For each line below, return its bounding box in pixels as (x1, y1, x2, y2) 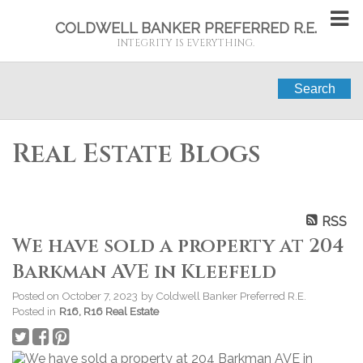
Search (293, 82, 335, 96)
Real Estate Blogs (12, 137, 261, 173)
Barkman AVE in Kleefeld (12, 258, 276, 285)
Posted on (12, 288, 62, 302)
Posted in (12, 304, 56, 318)
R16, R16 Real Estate (59, 304, 159, 318)
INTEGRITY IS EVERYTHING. (117, 36, 254, 49)
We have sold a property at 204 (12, 233, 344, 259)
